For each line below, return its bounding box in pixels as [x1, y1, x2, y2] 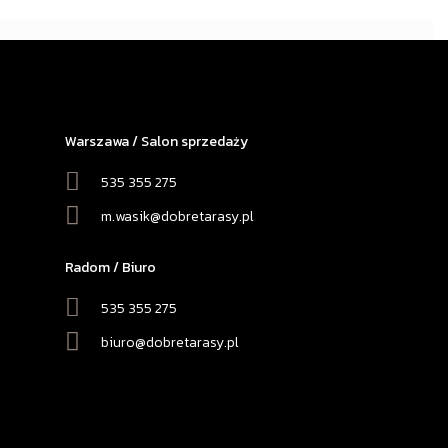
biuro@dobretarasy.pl [101, 332, 240, 353]
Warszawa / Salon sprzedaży [64, 131, 248, 152]
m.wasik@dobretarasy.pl [101, 206, 255, 227]
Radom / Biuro [64, 257, 156, 278]
